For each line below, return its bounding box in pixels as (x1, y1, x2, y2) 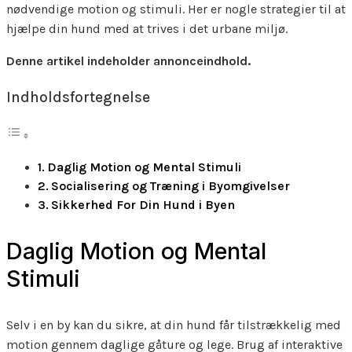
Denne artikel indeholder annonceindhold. (6, 53, 251, 69)
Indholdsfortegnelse (6, 88, 150, 107)
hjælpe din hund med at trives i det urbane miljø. (6, 21, 288, 37)
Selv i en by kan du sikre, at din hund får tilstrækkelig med (6, 317, 341, 332)
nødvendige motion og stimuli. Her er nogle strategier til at (6, 2, 346, 17)
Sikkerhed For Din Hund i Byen (51, 197, 236, 213)
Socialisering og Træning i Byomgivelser (51, 178, 291, 194)
